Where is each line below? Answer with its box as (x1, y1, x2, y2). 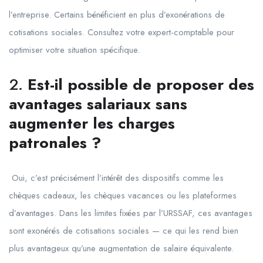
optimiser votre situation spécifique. (9, 43, 140, 56)
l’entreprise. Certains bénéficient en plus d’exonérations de (9, 8, 225, 21)
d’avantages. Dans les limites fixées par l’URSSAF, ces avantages (9, 206, 252, 220)
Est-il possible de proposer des (28, 73, 254, 96)
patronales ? (9, 131, 101, 154)
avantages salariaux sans (9, 92, 187, 115)
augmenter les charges (9, 112, 175, 134)
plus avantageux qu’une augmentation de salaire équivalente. (9, 241, 234, 255)
